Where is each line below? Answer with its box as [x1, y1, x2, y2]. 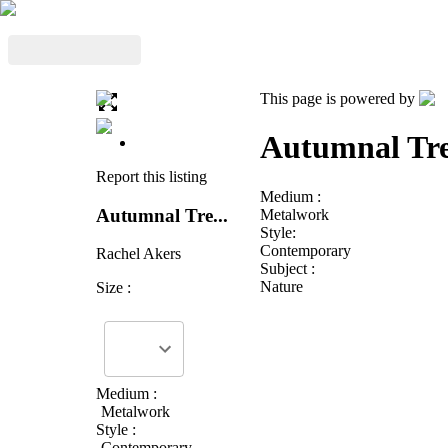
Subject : [260, 259, 315, 277]
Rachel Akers [96, 245, 181, 263]
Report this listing [96, 168, 207, 185]
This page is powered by [260, 90, 419, 107]
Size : [96, 279, 131, 297]
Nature [260, 277, 303, 295]
